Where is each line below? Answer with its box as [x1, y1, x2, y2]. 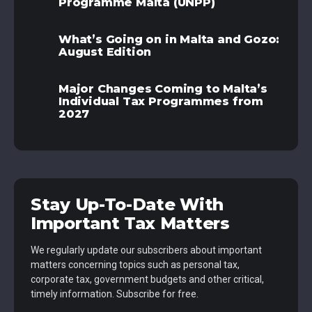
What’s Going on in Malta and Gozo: [58, 33, 280, 47]
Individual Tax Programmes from [58, 95, 263, 109]
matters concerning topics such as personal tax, [31, 259, 240, 271]
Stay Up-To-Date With [31, 194, 224, 215]
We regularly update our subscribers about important [31, 244, 262, 256]
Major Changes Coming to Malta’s [58, 82, 267, 96]
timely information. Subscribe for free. [31, 288, 198, 300]
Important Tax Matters [31, 213, 230, 234]
